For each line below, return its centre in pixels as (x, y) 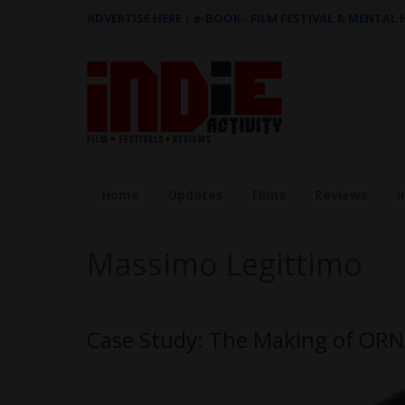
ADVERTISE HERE (134, 18)
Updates (196, 195)
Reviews (341, 195)
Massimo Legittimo (225, 264)
